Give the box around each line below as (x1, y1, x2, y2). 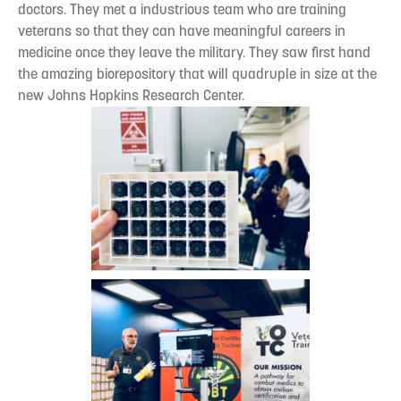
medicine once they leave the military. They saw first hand (18, 42, 371, 62)
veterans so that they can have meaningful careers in (18, 21, 346, 40)
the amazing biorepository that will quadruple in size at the (18, 64, 377, 83)
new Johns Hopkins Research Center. (18, 85, 244, 105)
